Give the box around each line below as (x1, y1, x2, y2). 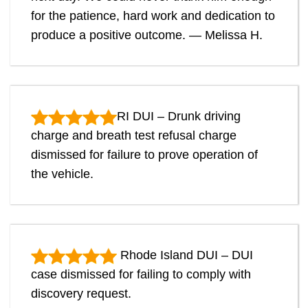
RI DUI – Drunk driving (117, 109, 241, 124)
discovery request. (31, 287, 131, 301)
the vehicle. (31, 167, 93, 181)
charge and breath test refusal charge (31, 129, 236, 143)
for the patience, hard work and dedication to (31, 9, 275, 23)
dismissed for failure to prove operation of (31, 148, 258, 162)
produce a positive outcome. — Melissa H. (31, 28, 263, 43)
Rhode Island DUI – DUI (117, 248, 253, 263)
